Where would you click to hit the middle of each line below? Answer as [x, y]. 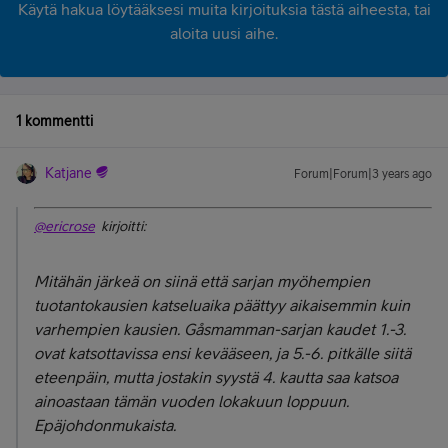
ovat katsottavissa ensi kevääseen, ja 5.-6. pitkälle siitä [222, 353]
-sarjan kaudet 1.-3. [340, 329]
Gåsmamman [229, 329]
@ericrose [64, 226]
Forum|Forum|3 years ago [363, 174]
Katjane [68, 173]
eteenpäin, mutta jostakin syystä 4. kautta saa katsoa [216, 377]
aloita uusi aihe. [224, 33]
